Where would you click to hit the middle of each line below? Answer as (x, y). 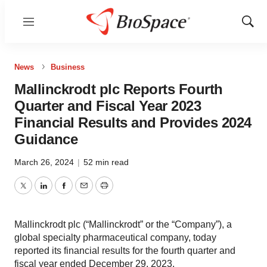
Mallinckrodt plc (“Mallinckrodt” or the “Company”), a (123, 224)
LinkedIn (61, 193)
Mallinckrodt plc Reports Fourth (119, 89)
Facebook (84, 193)
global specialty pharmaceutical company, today (115, 237)
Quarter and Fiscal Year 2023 (108, 106)
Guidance (46, 139)
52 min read (106, 162)
